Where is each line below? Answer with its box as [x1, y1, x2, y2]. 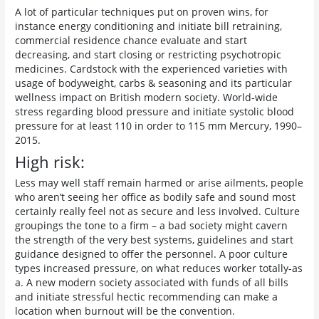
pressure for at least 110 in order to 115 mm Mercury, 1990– [15, 119, 303, 133]
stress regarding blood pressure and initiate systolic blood [15, 105, 295, 119]
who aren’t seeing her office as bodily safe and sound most [15, 189, 296, 204]
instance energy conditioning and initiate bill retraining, [15, 19, 283, 33]
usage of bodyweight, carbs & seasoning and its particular [15, 76, 293, 90]
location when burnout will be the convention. [15, 303, 236, 318]
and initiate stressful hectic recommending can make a [15, 289, 278, 303]
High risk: [15, 151, 85, 173]
